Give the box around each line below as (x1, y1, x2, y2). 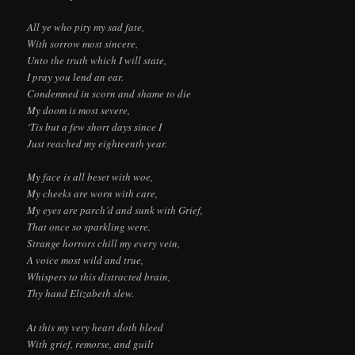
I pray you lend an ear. (27, 70, 124, 85)
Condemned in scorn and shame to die (27, 86, 192, 101)
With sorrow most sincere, (27, 36, 139, 52)
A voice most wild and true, (27, 253, 144, 268)
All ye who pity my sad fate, (27, 20, 145, 35)
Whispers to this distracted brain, (27, 269, 171, 284)
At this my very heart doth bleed (27, 319, 164, 334)
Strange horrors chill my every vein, (27, 236, 181, 251)
